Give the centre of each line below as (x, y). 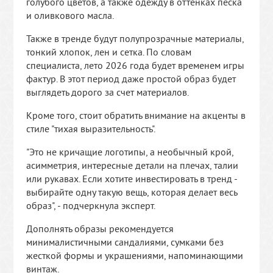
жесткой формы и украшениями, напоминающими (134, 256)
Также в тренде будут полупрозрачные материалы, (135, 39)
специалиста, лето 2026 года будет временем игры (135, 66)
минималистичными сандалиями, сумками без (125, 242)
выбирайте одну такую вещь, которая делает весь (131, 192)
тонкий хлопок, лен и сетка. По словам (108, 52)
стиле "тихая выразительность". (90, 129)
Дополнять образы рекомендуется (100, 229)
